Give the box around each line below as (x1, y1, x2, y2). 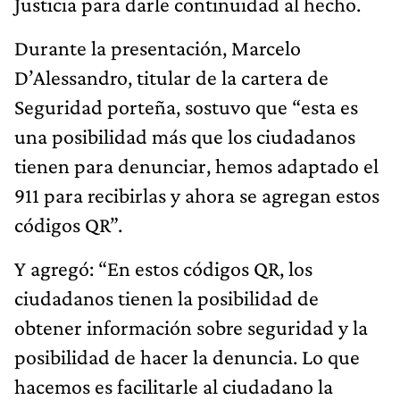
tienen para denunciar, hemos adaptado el (14, 153, 379, 178)
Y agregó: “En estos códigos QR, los (14, 255, 312, 280)
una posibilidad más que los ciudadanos (14, 123, 355, 148)
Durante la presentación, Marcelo (14, 35, 301, 60)
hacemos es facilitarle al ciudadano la (14, 373, 333, 398)
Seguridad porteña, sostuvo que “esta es (14, 94, 358, 119)
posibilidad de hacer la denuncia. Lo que (14, 344, 360, 369)
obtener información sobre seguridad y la (14, 314, 368, 339)
